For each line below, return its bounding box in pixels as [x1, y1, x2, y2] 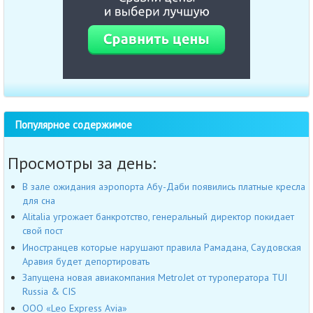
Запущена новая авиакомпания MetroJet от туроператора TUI [22, 271, 287, 284]
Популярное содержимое [15, 117, 132, 131]
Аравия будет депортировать [22, 254, 150, 268]
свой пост [22, 224, 63, 238]
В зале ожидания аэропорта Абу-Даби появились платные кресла [22, 180, 305, 193]
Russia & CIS [22, 285, 76, 298]
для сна [22, 194, 55, 207]
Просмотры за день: [8, 152, 156, 174]
